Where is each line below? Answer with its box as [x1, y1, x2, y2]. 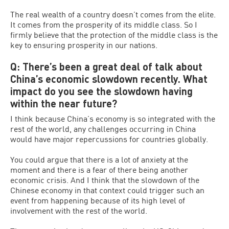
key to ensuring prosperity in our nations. [10, 40, 157, 50]
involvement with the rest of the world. [10, 205, 147, 215]
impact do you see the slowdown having [10, 85, 193, 97]
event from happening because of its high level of [10, 195, 185, 205]
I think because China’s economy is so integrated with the [10, 113, 215, 123]
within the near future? [10, 97, 117, 109]
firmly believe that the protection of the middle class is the [10, 30, 218, 39]
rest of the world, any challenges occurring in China [10, 124, 196, 133]
